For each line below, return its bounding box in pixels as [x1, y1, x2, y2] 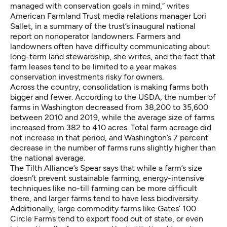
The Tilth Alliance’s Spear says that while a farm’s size [10, 163, 202, 173]
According [75, 92, 112, 102]
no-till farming [67, 183, 119, 193]
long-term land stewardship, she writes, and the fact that [10, 51, 215, 61]
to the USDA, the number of [112, 92, 216, 102]
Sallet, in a [10, 21, 50, 31]
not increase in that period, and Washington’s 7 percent [10, 132, 208, 142]
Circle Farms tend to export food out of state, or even [10, 213, 203, 223]
